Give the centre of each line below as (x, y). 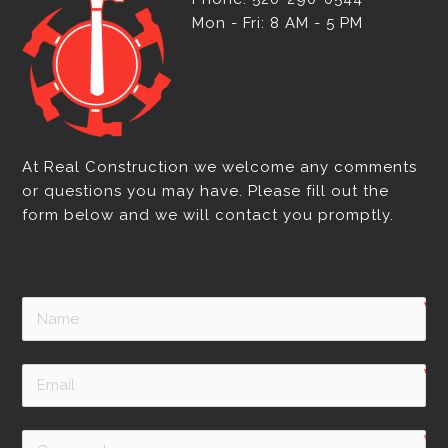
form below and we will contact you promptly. (208, 215)
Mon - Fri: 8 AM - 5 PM (278, 23)
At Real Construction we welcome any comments (220, 167)
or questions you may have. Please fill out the (206, 191)
